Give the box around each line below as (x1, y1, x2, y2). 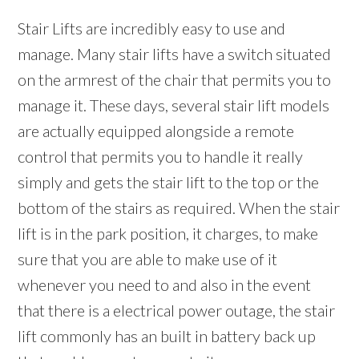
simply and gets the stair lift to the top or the (18, 172, 320, 192)
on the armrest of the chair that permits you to (18, 70, 332, 90)
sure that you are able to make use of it (18, 249, 278, 269)
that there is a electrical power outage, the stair (18, 301, 336, 321)
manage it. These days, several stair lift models (18, 95, 330, 115)
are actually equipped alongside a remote (18, 121, 295, 141)
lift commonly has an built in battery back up (18, 326, 317, 346)
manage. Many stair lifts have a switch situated (18, 44, 332, 64)
